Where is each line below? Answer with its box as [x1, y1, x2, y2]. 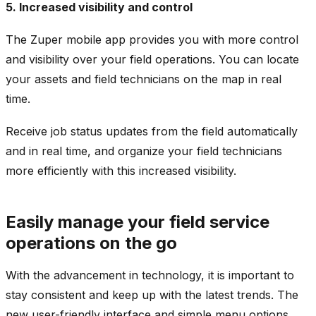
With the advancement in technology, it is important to [6, 267, 294, 282]
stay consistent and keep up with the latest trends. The [6, 287, 298, 302]
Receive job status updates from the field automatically [6, 123, 298, 138]
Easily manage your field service [6, 211, 269, 232]
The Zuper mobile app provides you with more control [6, 32, 298, 47]
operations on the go [6, 232, 177, 253]
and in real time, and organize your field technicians [6, 143, 282, 158]
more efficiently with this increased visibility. [6, 163, 236, 178]
